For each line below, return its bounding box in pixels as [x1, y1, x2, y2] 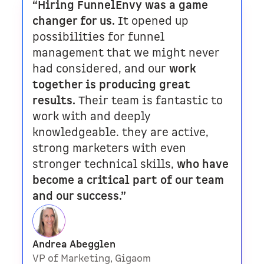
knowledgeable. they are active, [32, 126, 209, 141]
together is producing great [32, 78, 191, 93]
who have [177, 157, 229, 173]
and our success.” [32, 189, 127, 204]
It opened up [115, 14, 189, 29]
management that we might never [32, 46, 220, 61]
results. [32, 94, 79, 109]
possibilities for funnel [32, 30, 165, 45]
